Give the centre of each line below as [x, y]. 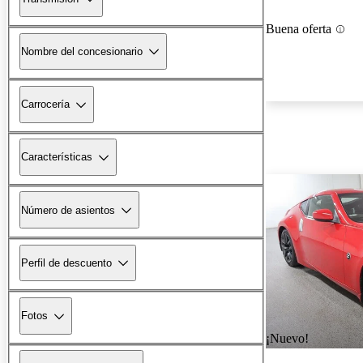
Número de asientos [68, 210]
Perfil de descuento [66, 263]
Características [57, 157]
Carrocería [45, 105]
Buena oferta [299, 29]
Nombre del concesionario [82, 51]
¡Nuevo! [287, 339]
